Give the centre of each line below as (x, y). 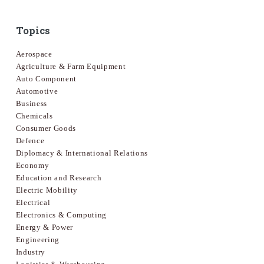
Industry (30, 252)
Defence (30, 141)
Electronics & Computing (61, 215)
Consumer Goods (46, 128)
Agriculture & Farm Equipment (71, 67)
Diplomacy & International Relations (82, 153)
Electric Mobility (47, 190)
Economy (32, 166)
